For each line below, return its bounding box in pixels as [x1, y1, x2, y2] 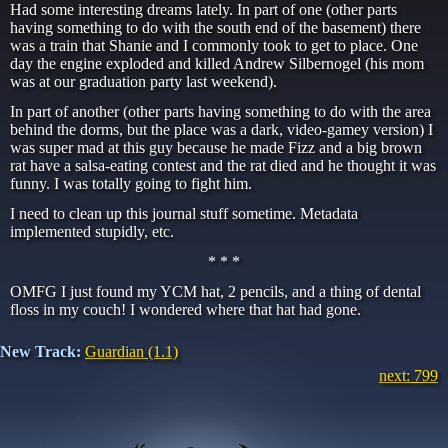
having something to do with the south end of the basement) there [10, 19, 421, 36]
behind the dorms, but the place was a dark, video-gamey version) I [10, 121, 433, 138]
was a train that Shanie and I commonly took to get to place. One [10, 37, 418, 54]
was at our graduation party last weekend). [10, 73, 277, 90]
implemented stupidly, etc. [10, 223, 174, 240]
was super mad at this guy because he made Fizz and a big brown [10, 139, 422, 156]
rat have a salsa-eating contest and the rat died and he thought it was [10, 157, 436, 174]
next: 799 [379, 367, 438, 384]
